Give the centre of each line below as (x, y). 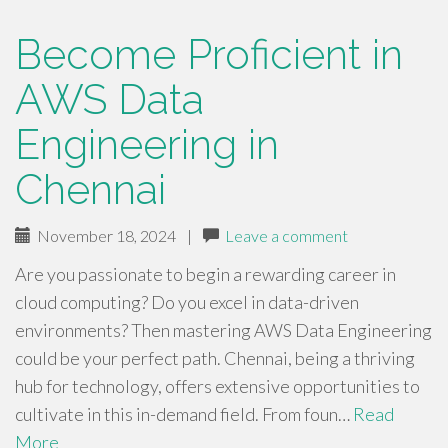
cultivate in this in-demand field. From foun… (184, 414)
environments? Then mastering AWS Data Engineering (223, 330)
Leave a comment (286, 235)
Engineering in (147, 144)
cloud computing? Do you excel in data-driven (187, 302)
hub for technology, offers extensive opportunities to (217, 386)
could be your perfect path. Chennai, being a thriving (215, 358)
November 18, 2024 (103, 235)
